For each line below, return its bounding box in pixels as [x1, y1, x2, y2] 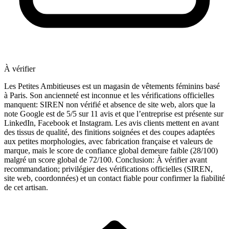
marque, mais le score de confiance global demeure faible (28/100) [4, 146, 218, 155]
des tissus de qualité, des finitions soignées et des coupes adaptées [4, 128, 215, 137]
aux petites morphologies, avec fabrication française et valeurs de [4, 137, 213, 146]
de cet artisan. [4, 183, 48, 192]
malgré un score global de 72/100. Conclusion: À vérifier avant [4, 155, 207, 165]
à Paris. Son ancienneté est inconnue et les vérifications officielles [4, 91, 214, 100]
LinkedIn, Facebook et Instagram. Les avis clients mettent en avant [4, 119, 219, 128]
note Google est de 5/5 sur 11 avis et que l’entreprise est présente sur [4, 109, 223, 119]
